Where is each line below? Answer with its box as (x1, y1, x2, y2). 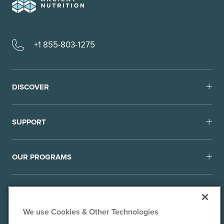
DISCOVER (12, 81, 49, 92)
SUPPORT (12, 116, 46, 127)
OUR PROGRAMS (12, 151, 71, 162)
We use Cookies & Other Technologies (23, 206, 158, 217)
